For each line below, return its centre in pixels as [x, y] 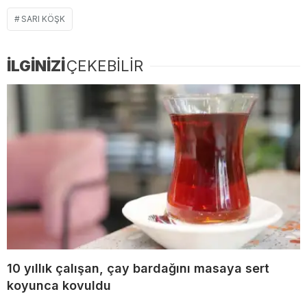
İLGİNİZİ [36, 66]
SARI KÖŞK [43, 19]
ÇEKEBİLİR [105, 66]
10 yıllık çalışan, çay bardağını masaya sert [138, 268]
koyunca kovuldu [59, 285]
